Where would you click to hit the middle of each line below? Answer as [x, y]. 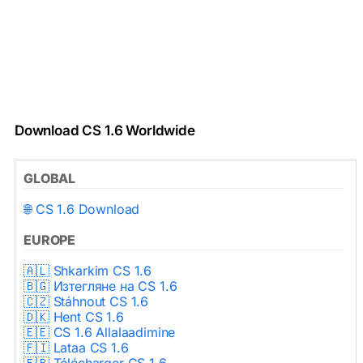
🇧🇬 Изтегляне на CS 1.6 [100, 286]
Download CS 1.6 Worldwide [105, 130]
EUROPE [50, 239]
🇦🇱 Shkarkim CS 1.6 [88, 270]
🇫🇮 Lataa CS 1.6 [76, 347]
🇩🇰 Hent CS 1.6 [74, 316]
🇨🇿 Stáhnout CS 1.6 [86, 301]
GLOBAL [50, 178]
